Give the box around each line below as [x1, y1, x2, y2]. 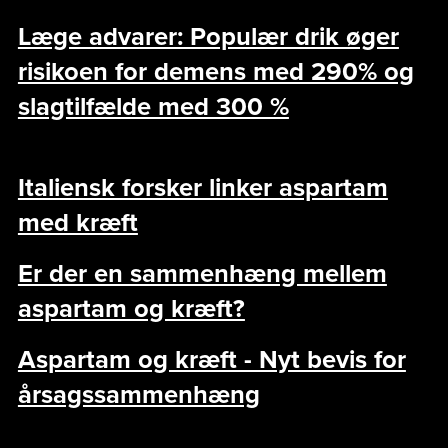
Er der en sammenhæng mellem [17, 258, 387, 289]
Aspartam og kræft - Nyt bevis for [17, 344, 406, 375]
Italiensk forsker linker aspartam [17, 172, 388, 203]
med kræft [17, 207, 138, 238]
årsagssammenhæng [17, 379, 260, 410]
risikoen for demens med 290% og [17, 56, 414, 87]
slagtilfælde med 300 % [17, 91, 289, 122]
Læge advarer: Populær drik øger [17, 21, 399, 52]
